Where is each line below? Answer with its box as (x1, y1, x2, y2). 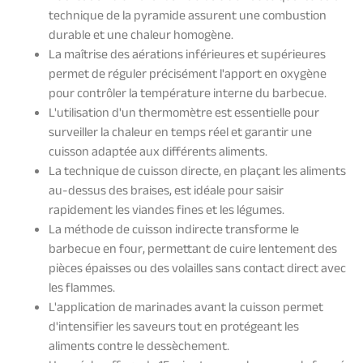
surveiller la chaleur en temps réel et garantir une (49, 123, 312, 146)
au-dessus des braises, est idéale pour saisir (49, 181, 284, 204)
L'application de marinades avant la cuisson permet (49, 298, 323, 321)
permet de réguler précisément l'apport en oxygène (49, 65, 327, 88)
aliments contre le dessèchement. (49, 337, 229, 360)
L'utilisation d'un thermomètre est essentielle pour (49, 104, 319, 126)
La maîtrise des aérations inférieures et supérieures (49, 45, 326, 68)
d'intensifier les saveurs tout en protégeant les (49, 318, 299, 340)
